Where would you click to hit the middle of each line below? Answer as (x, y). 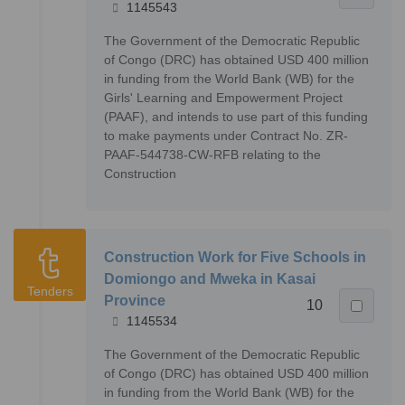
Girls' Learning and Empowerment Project (223, 98)
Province (135, 301)
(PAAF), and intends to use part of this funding (236, 117)
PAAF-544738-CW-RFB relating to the (212, 155)
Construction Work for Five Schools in (235, 258)
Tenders (50, 292)
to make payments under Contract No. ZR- (226, 136)
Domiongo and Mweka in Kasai (210, 279)
